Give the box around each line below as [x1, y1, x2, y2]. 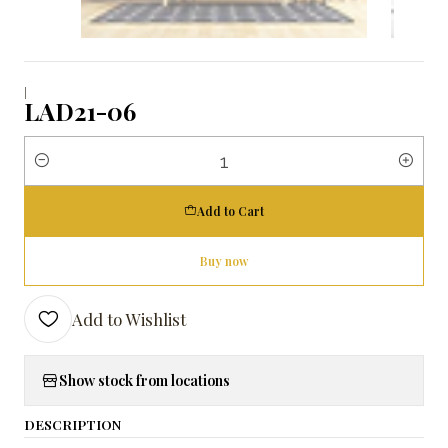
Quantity [24, 163, 79, 181]
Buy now [200, 252, 248, 269]
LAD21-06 [24, 94, 136, 127]
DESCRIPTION [24, 414, 121, 433]
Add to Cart [197, 202, 264, 219]
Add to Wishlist [72, 307, 186, 330]
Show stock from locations [59, 370, 230, 391]
